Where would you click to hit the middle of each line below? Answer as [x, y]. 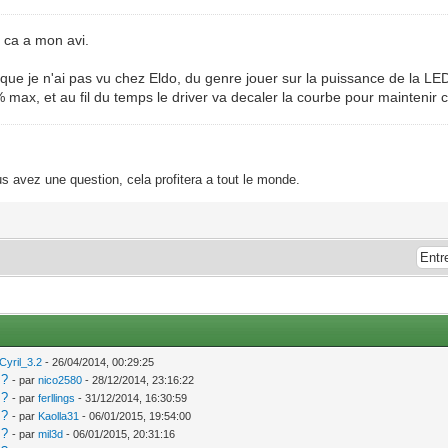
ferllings [57, 397]
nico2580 [60, 379]
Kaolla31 [59, 415]
